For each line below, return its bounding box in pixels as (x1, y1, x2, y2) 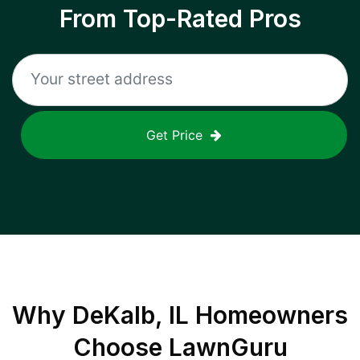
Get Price (146, 127, 202, 143)
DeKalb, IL (72, 301, 189, 329)
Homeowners (189, 301, 348, 329)
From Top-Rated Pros (59, 4, 301, 33)
